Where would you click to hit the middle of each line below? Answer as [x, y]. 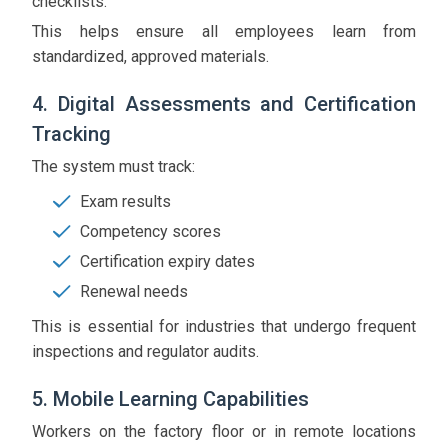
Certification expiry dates [167, 262]
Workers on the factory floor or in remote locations [224, 432]
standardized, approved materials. [150, 57]
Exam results [125, 202]
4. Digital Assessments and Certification [224, 104]
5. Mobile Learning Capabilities [170, 399]
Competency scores [150, 232]
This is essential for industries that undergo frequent [224, 327]
